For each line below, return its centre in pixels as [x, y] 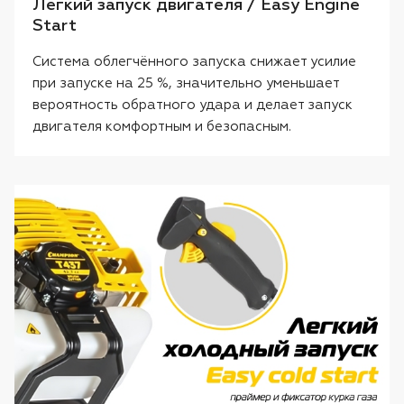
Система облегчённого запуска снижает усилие [194, 61]
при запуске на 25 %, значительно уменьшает [186, 83]
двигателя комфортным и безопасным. [162, 126]
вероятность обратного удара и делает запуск [193, 105]
